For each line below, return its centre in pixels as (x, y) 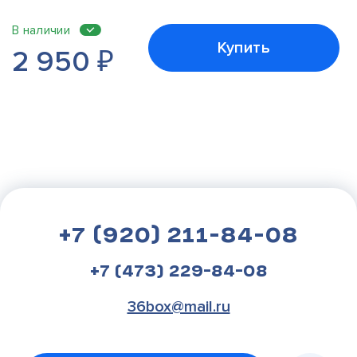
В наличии (41, 31)
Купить (244, 48)
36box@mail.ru (178, 307)
